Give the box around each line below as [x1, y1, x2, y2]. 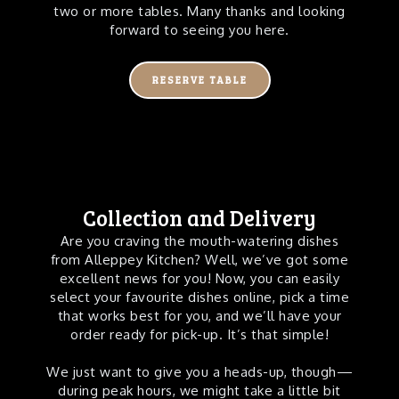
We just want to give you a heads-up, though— [46, 363, 353, 380]
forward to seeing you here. [110, 21, 289, 38]
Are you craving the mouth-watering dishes [60, 232, 339, 249]
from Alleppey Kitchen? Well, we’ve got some [50, 251, 349, 268]
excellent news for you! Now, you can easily [59, 270, 340, 287]
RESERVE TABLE [151, 73, 248, 86]
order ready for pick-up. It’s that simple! [70, 326, 329, 343]
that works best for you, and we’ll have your [57, 307, 342, 324]
